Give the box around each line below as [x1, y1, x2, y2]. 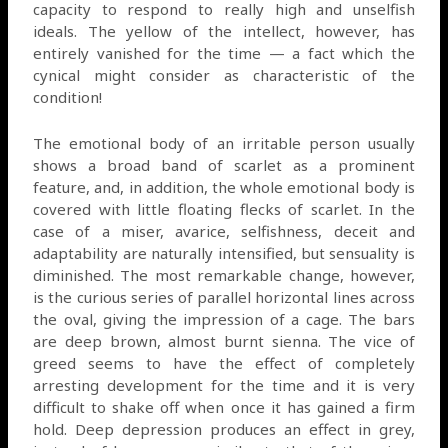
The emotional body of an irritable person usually [33, 132, 415, 153]
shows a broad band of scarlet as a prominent [33, 154, 415, 175]
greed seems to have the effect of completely [33, 352, 415, 373]
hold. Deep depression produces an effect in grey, [33, 418, 415, 439]
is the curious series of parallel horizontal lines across [33, 286, 415, 307]
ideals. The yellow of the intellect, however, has [33, 20, 415, 41]
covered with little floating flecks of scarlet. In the [33, 198, 415, 219]
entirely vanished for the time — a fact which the [33, 42, 415, 63]
